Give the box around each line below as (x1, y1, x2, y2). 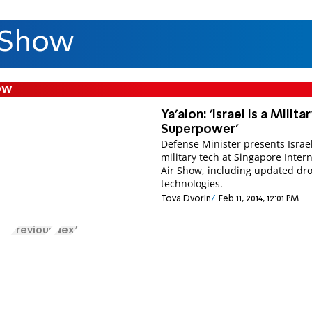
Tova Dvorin (161, 194, 212, 204)
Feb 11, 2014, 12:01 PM (218, 194, 299, 204)
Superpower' (161, 123, 239, 136)
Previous (10, 226, 54, 236)
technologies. (161, 176, 224, 190)
